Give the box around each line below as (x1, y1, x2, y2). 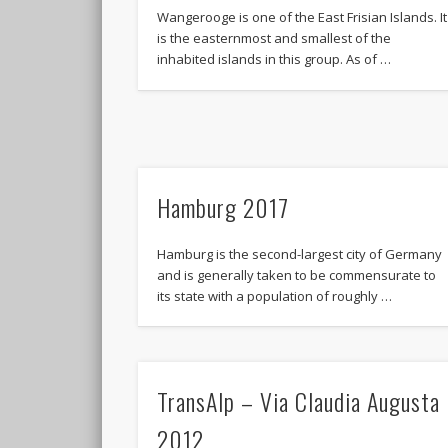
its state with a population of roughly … (157, 286, 393, 305)
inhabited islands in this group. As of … (157, 50, 392, 69)
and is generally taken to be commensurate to (157, 265, 437, 284)
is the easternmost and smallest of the (157, 29, 392, 48)
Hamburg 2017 (157, 188, 290, 225)
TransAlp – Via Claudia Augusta (157, 382, 441, 419)
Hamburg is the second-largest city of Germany (157, 244, 443, 263)
